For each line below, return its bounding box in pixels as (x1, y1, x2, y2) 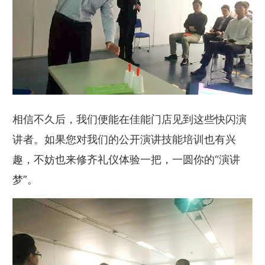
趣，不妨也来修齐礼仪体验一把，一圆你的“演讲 (12, 152, 240, 166)
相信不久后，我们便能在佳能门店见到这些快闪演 (12, 112, 247, 125)
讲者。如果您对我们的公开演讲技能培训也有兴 (12, 132, 236, 146)
